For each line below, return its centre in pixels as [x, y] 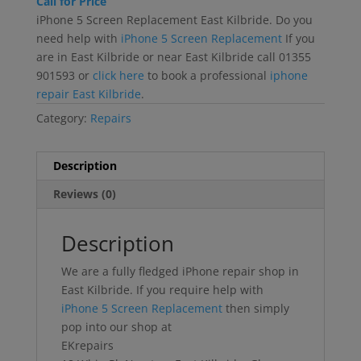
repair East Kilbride [88, 93]
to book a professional [207, 75]
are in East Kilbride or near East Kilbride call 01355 [173, 56]
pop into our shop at [116, 326]
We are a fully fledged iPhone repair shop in [180, 271]
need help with [78, 38]
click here [118, 75]
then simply [255, 308]
